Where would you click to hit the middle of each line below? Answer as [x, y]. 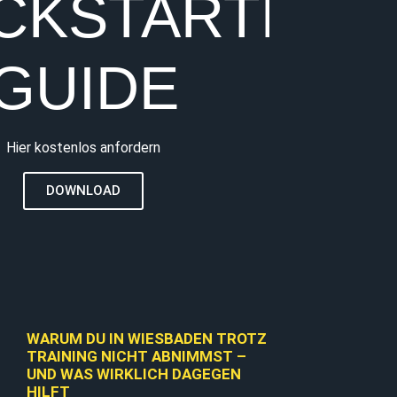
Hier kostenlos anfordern [83, 147]
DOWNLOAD [83, 190]
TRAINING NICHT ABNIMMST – [136, 356]
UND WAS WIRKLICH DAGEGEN [134, 374]
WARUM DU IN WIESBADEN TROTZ [147, 338]
